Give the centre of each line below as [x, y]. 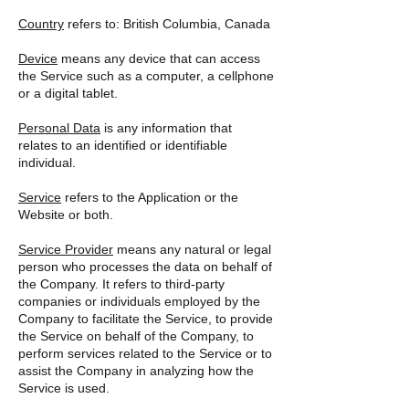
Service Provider [66, 249]
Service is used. [64, 388]
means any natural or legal [192, 249]
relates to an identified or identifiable [123, 145]
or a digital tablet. [68, 93]
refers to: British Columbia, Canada [167, 24]
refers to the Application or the [150, 197]
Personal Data [59, 128]
